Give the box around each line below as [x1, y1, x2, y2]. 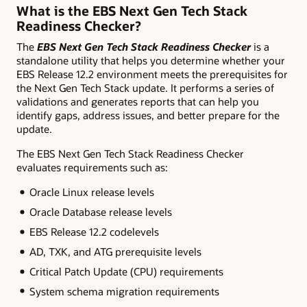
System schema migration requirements [29, 284, 219, 298]
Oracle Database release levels [29, 205, 172, 219]
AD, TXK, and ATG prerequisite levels [29, 244, 201, 258]
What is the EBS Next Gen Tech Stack [16, 3, 247, 19]
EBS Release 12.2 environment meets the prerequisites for [16, 66, 288, 81]
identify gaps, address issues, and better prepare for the [16, 108, 280, 122]
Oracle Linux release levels [29, 185, 154, 199]
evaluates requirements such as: [16, 160, 168, 174]
